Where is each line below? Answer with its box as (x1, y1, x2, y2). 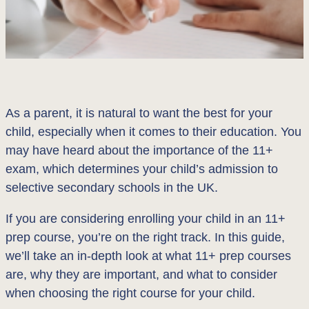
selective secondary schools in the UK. (6, 181, 218, 195)
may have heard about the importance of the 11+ (6, 143, 273, 157)
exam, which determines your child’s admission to (6, 162, 278, 176)
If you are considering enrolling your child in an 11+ (6, 212, 286, 226)
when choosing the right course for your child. (6, 286, 255, 300)
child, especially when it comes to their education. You (6, 125, 301, 139)
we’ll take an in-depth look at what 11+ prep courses (6, 249, 291, 263)
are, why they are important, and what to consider (6, 268, 277, 281)
